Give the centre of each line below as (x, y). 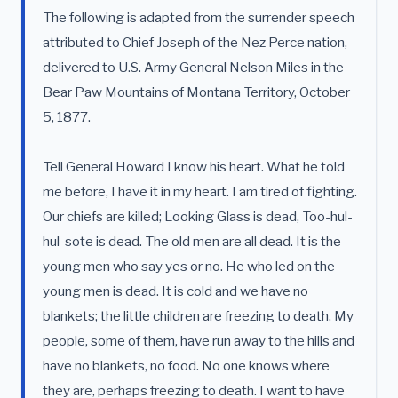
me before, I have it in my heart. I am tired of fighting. (200, 191)
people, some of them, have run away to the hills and (199, 341)
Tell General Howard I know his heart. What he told (194, 167)
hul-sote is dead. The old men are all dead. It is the (192, 241)
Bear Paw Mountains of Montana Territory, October (196, 92)
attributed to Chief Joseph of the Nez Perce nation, (195, 42)
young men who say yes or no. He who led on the (189, 266)
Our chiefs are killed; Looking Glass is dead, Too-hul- (198, 216)
